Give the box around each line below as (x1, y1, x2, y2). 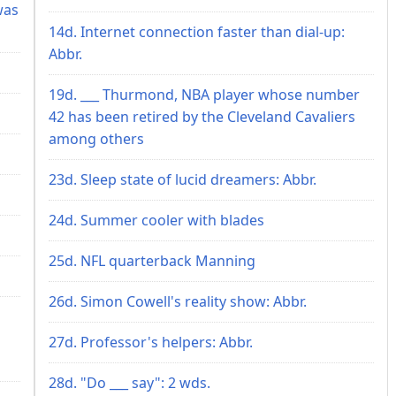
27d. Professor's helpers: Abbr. (49, 331, 253, 352)
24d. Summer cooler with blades (49, 209, 264, 230)
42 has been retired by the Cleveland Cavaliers (49, 106, 355, 126)
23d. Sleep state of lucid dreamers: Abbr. (49, 169, 316, 189)
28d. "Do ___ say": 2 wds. (49, 372, 210, 392)
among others (49, 128, 144, 148)
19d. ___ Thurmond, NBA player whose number (49, 84, 360, 104)
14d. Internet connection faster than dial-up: (49, 21, 345, 42)
